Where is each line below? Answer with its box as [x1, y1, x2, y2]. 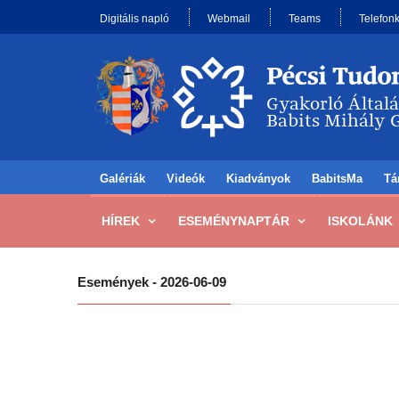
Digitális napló [100, 12, 169, 25]
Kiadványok [226, 172, 290, 185]
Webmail [208, 12, 250, 25]
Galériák [100, 172, 145, 185]
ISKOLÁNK [328, 214, 393, 228]
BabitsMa [312, 172, 362, 185]
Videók [167, 172, 205, 185]
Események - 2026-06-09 [77, 274, 226, 289]
